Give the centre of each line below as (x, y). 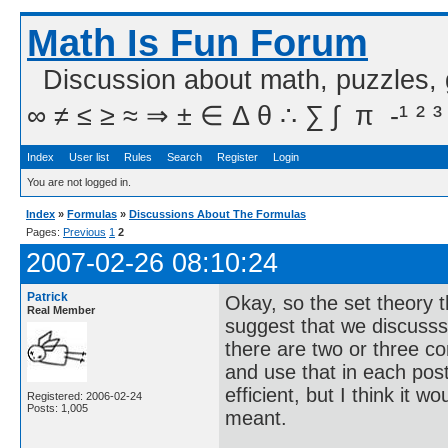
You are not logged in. (79, 182)
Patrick (47, 297)
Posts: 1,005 (57, 408)
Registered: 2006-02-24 (84, 396)
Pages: (44, 232)
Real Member (61, 310)
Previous (84, 232)
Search (184, 157)
